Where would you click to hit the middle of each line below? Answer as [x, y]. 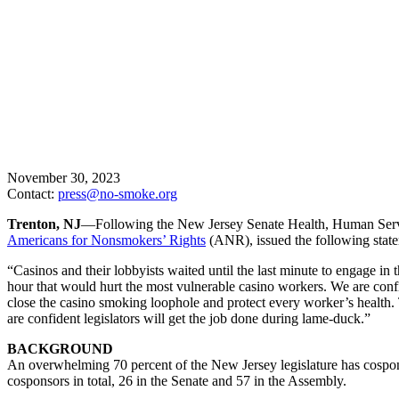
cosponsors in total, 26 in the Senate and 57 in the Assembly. [177, 380]
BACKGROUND [60, 348]
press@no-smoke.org [118, 193]
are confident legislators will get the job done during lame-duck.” [189, 318]
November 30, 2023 [64, 177]
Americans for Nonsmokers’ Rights [106, 240]
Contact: [33, 193]
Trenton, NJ [44, 224]
